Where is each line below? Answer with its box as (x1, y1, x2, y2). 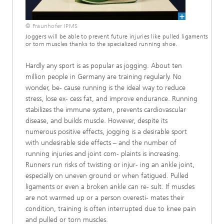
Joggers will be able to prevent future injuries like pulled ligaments (25, 33, 208, 40)
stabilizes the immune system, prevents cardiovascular (25, 105, 186, 114)
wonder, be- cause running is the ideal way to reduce (25, 83, 185, 92)
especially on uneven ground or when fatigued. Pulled (25, 171, 188, 180)
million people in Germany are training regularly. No (25, 72, 181, 81)
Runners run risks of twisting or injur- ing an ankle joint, (25, 160, 194, 169)
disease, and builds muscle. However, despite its (25, 116, 167, 125)
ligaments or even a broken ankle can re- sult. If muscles (25, 182, 194, 191)
